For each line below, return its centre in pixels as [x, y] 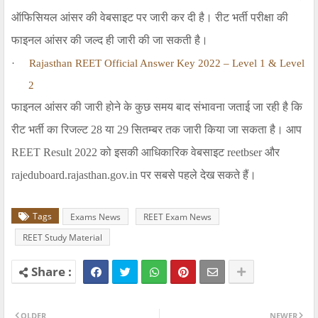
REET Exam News [177, 217]
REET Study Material [62, 238]
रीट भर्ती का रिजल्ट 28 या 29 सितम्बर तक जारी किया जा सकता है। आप [157, 130]
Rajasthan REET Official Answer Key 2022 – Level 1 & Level [167, 64]
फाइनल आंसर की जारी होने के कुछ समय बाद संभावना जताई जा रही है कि [157, 107]
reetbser [245, 153]
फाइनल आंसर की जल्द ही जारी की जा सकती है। [110, 40]
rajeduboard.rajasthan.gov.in [76, 175]
